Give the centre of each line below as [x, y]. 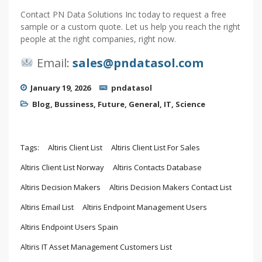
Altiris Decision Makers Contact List [170, 187]
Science [190, 104]
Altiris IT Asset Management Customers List [96, 247]
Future [111, 104]
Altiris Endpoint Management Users [145, 207]
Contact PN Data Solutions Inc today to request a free [123, 14]
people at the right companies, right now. [98, 39]
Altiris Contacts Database [157, 167]
